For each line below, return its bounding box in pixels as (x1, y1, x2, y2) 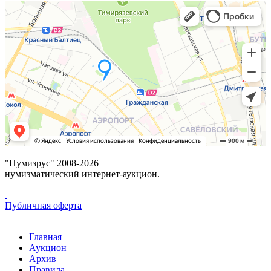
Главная (29, 232, 62, 243)
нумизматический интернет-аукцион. (5, 169, 160, 180)
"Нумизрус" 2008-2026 (5, 158, 99, 169)
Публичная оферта (5, 200, 82, 211)
